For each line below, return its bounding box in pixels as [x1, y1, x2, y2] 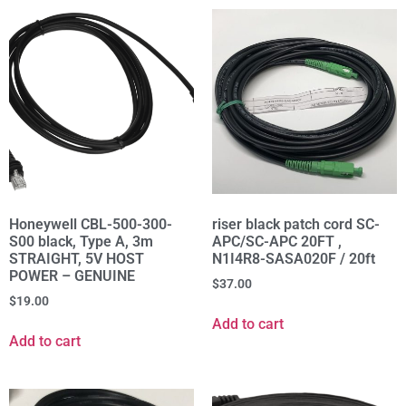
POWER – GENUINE [9, 267, 135, 285]
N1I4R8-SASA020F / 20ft [212, 250, 375, 268]
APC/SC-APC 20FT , [212, 233, 342, 251]
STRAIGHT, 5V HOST [9, 250, 144, 268]
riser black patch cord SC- [212, 216, 380, 234]
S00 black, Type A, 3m [9, 233, 153, 251]
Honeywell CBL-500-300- [9, 216, 172, 234]
